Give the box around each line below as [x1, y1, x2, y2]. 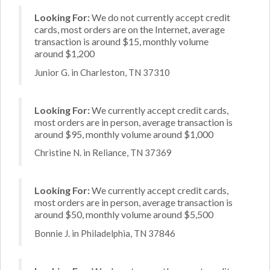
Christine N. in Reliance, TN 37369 [34, 147, 172, 158]
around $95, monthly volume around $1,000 [34, 128, 213, 140]
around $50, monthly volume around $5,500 [34, 209, 213, 220]
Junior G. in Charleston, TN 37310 [34, 66, 170, 78]
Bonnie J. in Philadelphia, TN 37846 [34, 227, 175, 239]
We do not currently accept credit [90, 11, 230, 23]
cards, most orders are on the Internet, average [34, 24, 225, 35]
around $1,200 [34, 48, 95, 59]
